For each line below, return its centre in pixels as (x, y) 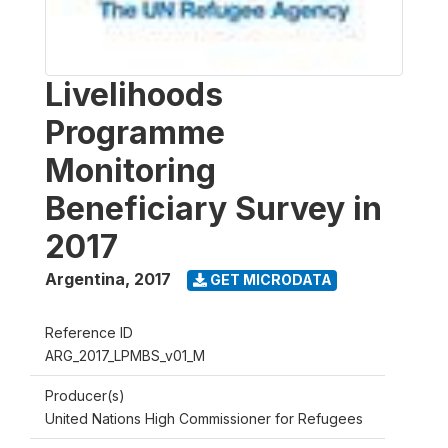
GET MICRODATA (269, 280)
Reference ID (89, 332)
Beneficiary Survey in (213, 208)
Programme (135, 132)
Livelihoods (134, 94)
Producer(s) (85, 395)
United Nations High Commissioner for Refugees (204, 418)
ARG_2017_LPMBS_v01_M (125, 355)
